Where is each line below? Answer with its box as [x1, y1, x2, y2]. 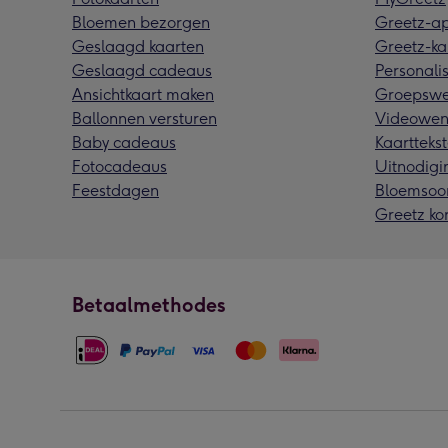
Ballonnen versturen [72, 108, 217, 128]
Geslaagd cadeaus [72, 60, 212, 80]
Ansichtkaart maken [72, 84, 214, 104]
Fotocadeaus [72, 156, 167, 176]
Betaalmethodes [72, 292, 226, 317]
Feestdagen [72, 180, 159, 200]
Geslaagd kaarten [72, 36, 204, 56]
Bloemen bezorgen [72, 12, 210, 32]
